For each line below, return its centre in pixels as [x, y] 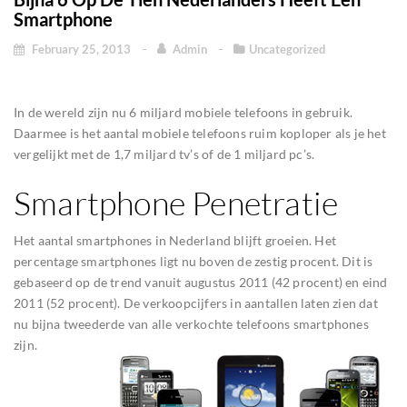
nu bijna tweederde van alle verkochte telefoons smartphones [191, 324]
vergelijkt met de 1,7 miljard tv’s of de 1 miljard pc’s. [164, 154]
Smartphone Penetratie [176, 203]
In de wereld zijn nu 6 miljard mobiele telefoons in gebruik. [184, 112]
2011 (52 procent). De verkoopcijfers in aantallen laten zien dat [196, 303]
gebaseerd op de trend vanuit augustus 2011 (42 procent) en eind [201, 282]
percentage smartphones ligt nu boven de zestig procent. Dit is [194, 261]
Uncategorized [287, 49]
